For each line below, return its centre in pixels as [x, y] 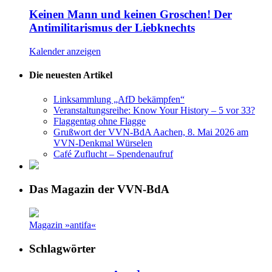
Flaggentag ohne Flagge [100, 121]
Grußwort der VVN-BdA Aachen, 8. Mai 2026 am [151, 132]
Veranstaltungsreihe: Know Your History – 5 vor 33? [154, 110]
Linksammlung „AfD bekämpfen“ [119, 99]
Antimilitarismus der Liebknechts [112, 28]
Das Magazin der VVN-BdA [99, 189]
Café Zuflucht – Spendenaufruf [113, 154]
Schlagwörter [62, 248]
